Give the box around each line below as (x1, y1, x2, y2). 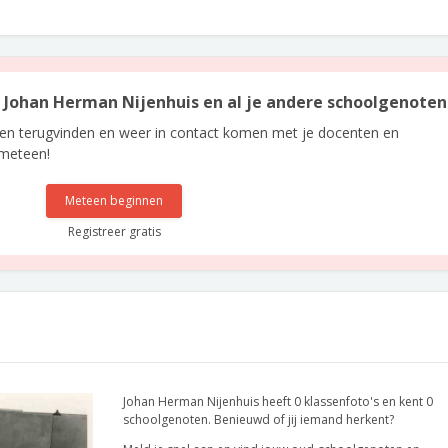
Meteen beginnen (65, 192, 164, 209)
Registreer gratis (67, 223, 161, 240)
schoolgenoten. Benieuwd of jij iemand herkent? (123, 411, 394, 428)
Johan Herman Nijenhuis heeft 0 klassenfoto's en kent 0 (123, 393, 433, 410)
